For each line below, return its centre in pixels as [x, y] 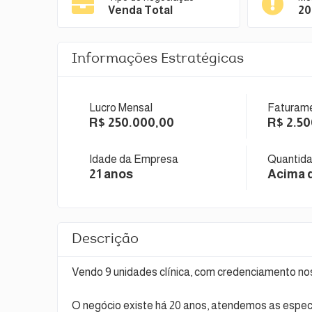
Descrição [105, 240]
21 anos [111, 174]
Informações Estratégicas [158, 59]
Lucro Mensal [121, 108]
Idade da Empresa [134, 159]
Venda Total [140, 10]
